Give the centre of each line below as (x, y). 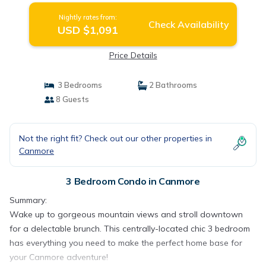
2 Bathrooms (172, 85)
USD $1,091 (88, 30)
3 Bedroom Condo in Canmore (133, 181)
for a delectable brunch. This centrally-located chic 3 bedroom (130, 229)
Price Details (133, 55)
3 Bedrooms (78, 85)
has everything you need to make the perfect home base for (126, 243)
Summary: (28, 200)
